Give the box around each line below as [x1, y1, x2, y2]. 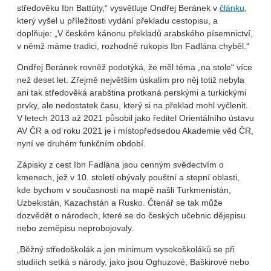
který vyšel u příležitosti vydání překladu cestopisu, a [17, 16, 218, 26]
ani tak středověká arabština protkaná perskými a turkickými [17, 88, 246, 98]
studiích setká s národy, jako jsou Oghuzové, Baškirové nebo [17, 257, 249, 267]
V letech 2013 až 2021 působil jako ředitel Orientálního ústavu [17, 113, 254, 123]
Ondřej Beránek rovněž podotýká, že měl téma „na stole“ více [17, 62, 252, 73]
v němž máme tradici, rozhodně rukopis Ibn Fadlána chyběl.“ [17, 41, 249, 51]
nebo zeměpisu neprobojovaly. [17, 223, 134, 233]
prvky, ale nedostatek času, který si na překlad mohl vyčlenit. [17, 100, 248, 111]
